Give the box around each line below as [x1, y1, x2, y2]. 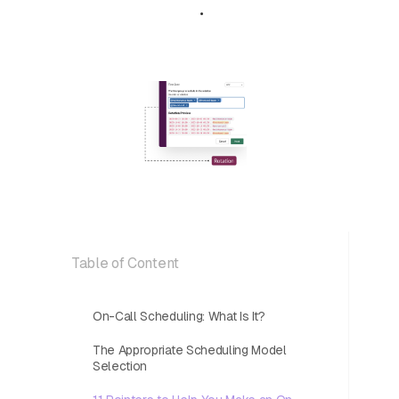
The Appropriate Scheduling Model [93, 343, 287, 357]
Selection [93, 359, 148, 373]
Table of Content [71, 255, 179, 272]
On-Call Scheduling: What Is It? [93, 309, 266, 323]
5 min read [211, 4, 270, 19]
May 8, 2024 [121, 4, 193, 19]
